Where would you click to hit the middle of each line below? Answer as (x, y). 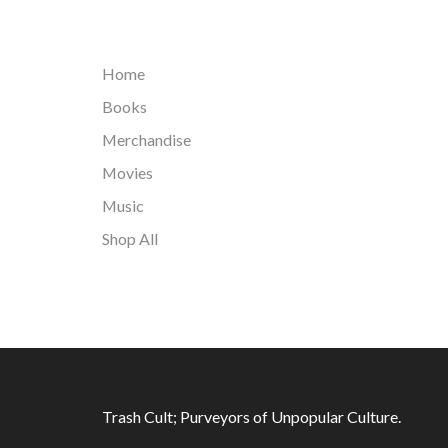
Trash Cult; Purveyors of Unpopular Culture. (251, 416)
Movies (127, 172)
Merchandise (146, 139)
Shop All (130, 238)
